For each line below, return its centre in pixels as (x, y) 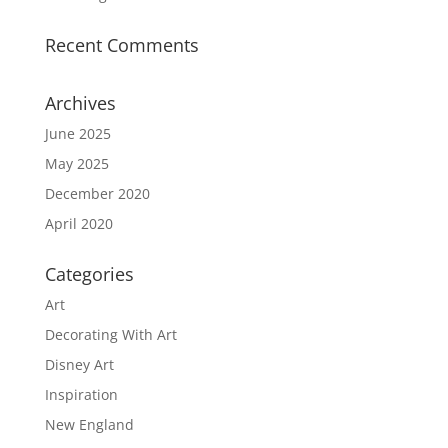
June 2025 (77, 133)
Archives (80, 103)
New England (89, 424)
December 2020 (97, 193)
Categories (89, 274)
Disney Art (79, 364)
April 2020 (78, 223)
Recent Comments (121, 45)
